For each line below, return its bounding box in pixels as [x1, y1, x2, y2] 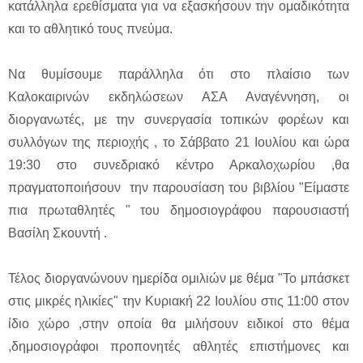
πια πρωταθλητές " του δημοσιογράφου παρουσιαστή [8, 203, 349, 218]
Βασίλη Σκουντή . [8, 226, 107, 241]
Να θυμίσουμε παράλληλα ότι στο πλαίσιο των [8, 67, 349, 82]
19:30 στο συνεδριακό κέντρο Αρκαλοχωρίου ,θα [8, 158, 349, 173]
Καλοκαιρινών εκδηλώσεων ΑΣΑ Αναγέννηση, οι [8, 90, 349, 105]
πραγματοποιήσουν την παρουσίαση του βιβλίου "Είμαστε [8, 181, 349, 195]
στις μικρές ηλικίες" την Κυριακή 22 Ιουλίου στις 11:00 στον [8, 294, 349, 309]
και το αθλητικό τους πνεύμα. [8, 22, 176, 36]
